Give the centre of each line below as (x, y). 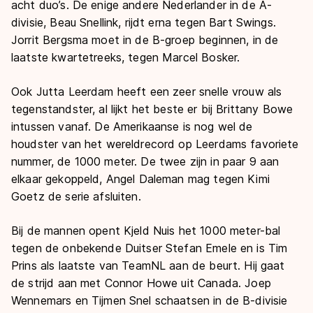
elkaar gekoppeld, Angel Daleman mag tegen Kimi (140, 179)
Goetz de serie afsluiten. (76, 196)
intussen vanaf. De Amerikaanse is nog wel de (132, 126)
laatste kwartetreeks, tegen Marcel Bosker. (126, 57)
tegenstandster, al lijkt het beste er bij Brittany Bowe (152, 109)
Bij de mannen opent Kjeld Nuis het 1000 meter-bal (146, 230)
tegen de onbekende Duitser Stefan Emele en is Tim (150, 248)
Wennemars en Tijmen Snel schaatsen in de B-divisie (150, 300)
